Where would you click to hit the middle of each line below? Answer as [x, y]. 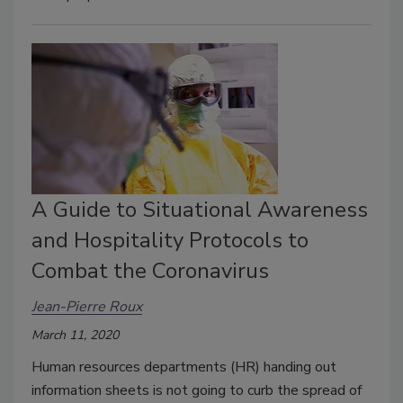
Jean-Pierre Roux [87, 307]
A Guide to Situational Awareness [200, 209]
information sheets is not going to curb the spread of [197, 390]
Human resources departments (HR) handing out [184, 367]
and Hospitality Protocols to [170, 240]
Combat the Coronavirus [150, 270]
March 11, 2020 [75, 335]
